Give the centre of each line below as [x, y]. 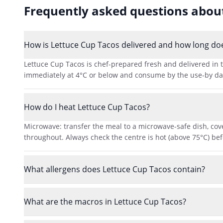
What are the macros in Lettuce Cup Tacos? [105, 201]
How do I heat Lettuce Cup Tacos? [87, 107]
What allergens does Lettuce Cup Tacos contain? [114, 169]
